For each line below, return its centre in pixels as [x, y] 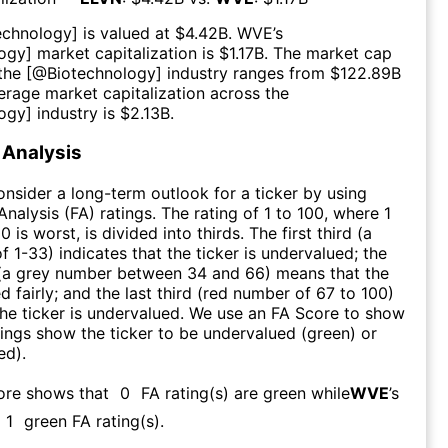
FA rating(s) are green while [245, 392]
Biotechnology [101, 72]
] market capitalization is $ [127, 52]
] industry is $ [78, 112]
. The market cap [328, 52]
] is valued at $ [128, 32]
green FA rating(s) [92, 420]
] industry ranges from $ [248, 72]
